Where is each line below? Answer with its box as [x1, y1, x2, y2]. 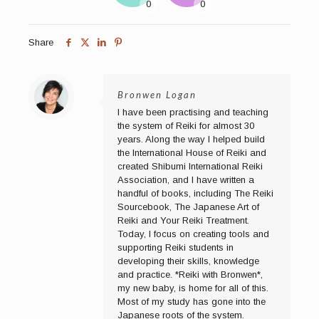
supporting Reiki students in [117, 241, 234, 253]
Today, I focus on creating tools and [117, 228, 269, 239]
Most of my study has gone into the [117, 296, 266, 307]
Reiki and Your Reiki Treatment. [117, 214, 249, 226]
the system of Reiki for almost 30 [117, 120, 254, 131]
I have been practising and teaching [117, 106, 268, 117]
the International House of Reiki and [117, 147, 266, 158]
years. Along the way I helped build [117, 133, 265, 145]
